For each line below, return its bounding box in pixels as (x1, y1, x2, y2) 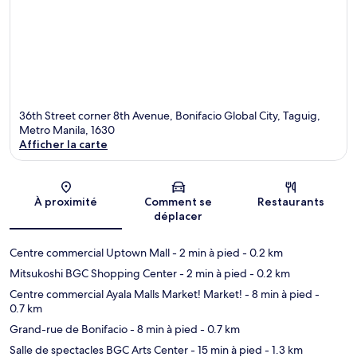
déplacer (154, 209, 203, 224)
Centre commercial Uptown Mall (10, 245, 170, 261)
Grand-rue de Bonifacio (10, 322, 127, 337)
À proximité (34, 194, 98, 210)
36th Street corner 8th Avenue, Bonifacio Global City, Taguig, (19, 108, 320, 124)
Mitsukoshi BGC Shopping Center (10, 266, 177, 281)
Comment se (144, 194, 213, 210)
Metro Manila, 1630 (19, 123, 115, 138)
